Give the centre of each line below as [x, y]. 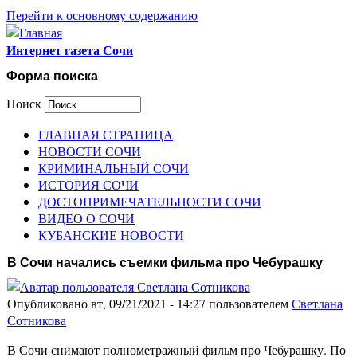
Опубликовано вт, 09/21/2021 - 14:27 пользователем [149, 304]
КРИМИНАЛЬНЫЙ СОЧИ [114, 167]
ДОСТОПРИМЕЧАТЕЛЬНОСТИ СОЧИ [150, 201]
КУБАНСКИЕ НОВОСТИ [111, 234]
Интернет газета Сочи [70, 50]
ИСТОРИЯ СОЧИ [88, 184]
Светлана [317, 304]
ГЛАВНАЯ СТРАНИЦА [106, 134]
